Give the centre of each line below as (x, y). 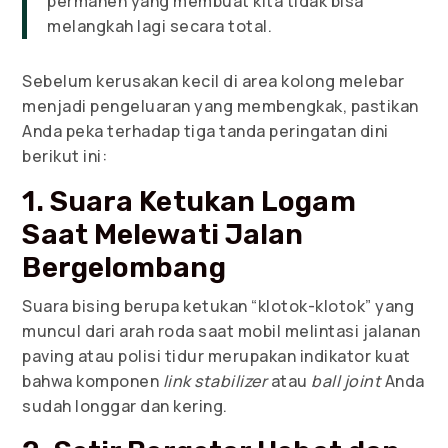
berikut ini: (65, 155)
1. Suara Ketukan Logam (189, 201)
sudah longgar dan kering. (125, 405)
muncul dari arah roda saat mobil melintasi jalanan (221, 330)
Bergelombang (124, 267)
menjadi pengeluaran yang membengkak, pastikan (220, 105)
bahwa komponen (92, 380)
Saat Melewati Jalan (163, 234)
